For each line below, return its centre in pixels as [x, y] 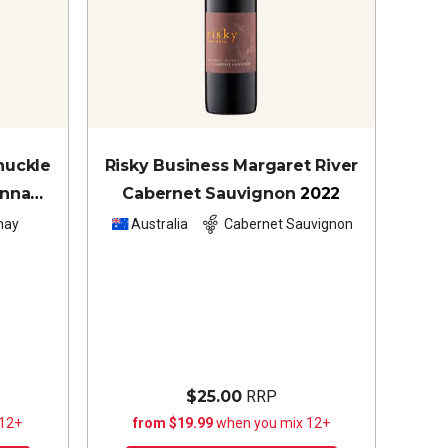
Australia [159, 224]
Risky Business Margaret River [231, 165]
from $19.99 [174, 422]
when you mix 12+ [272, 422]
